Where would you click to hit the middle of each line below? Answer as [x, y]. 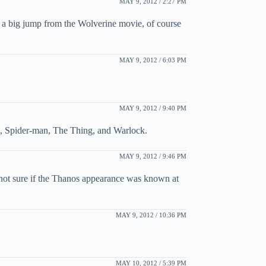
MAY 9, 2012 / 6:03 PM [153, 60]
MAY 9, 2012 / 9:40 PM [153, 108]
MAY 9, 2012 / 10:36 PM [151, 215]
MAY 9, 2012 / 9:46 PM [153, 156]
